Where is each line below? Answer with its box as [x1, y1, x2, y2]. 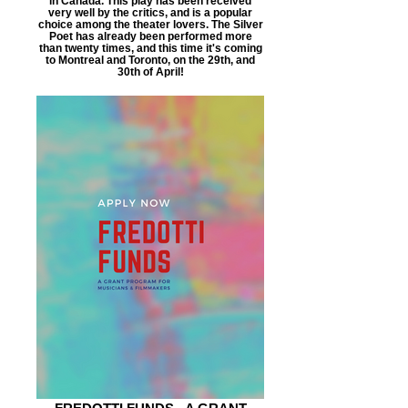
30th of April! [117, 66, 184, 77]
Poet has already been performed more [48, 30, 252, 42]
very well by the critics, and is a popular [48, 6, 252, 18]
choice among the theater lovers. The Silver [37, 18, 263, 30]
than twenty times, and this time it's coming [38, 42, 262, 54]
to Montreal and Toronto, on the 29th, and [46, 54, 255, 66]
